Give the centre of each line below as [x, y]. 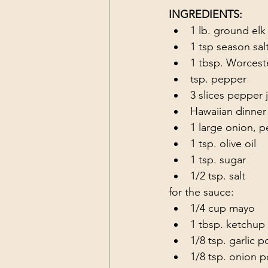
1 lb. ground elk [228, 30]
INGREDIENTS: [205, 14]
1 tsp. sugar [218, 159]
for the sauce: [201, 192]
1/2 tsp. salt [218, 176]
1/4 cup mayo [223, 208]
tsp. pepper [218, 79]
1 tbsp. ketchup [228, 224]
